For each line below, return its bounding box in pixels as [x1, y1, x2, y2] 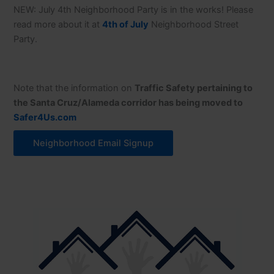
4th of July [102, 18, 149, 30]
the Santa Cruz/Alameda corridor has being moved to [13, 97, 243, 109]
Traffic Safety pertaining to [135, 83, 253, 94]
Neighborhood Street [149, 18, 239, 30]
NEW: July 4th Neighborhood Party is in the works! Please [13, 4, 254, 15]
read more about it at [13, 18, 103, 30]
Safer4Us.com [13, 112, 77, 124]
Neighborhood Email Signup [33, 138, 154, 149]
